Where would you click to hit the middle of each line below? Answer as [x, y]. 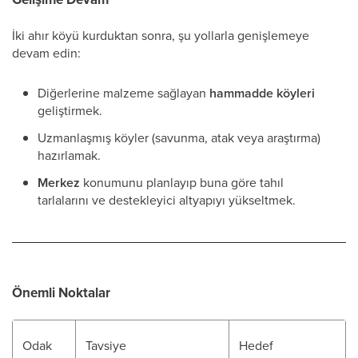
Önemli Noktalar [61, 292]
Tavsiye [106, 345]
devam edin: [46, 53]
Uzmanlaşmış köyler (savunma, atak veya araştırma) [179, 137]
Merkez [59, 183]
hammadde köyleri [262, 93]
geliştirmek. [70, 110]
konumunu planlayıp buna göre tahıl [182, 182]
